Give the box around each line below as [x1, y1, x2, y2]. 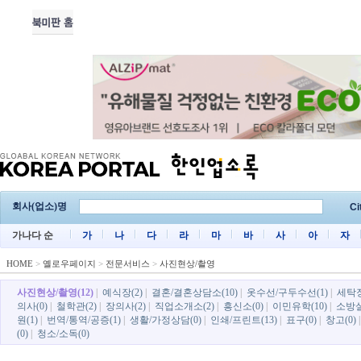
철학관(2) [56, 301, 97, 312]
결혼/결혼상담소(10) [151, 287, 238, 298]
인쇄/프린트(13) [210, 314, 277, 326]
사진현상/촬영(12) [17, 287, 93, 298]
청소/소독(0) [37, 328, 89, 339]
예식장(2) [102, 287, 143, 298]
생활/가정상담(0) [130, 314, 201, 326]
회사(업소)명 [12, 201, 67, 212]
